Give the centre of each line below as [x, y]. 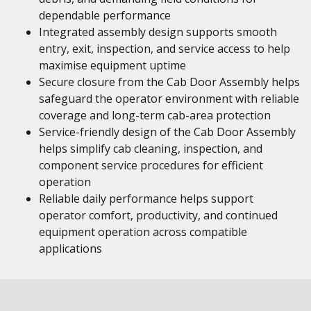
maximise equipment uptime [112, 65]
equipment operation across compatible [143, 232]
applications [70, 249]
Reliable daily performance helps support [146, 199]
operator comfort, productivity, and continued [158, 215]
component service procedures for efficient [151, 165]
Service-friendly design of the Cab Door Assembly [167, 132]
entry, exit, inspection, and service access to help [165, 49]
